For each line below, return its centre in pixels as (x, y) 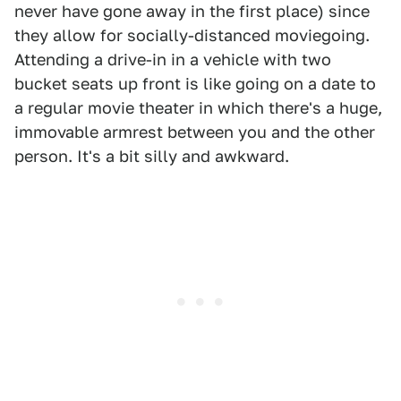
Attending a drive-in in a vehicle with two (173, 60)
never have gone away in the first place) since (192, 12)
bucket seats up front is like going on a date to (195, 84)
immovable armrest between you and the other (195, 132)
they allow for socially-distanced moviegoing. (192, 36)
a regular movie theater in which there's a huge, (198, 108)
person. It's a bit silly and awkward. (152, 157)
